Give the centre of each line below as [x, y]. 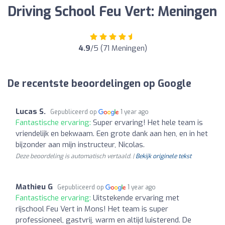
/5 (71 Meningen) [119, 48]
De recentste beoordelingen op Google [99, 83]
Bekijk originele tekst [163, 156]
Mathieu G [34, 187]
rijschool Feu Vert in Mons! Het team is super [92, 209]
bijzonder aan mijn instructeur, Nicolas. [80, 144]
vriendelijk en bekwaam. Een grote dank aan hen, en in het [112, 133]
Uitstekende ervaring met [136, 198]
